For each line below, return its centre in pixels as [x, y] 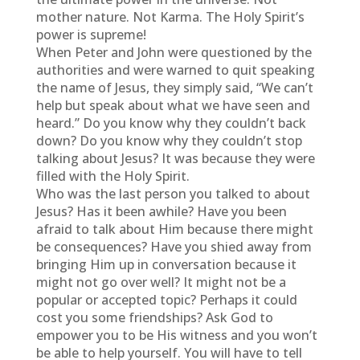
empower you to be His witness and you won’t [176, 335]
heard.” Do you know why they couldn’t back [171, 123]
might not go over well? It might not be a [161, 282]
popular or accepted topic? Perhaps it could [166, 300]
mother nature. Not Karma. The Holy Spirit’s [170, 17]
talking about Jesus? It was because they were [175, 158]
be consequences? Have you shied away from [174, 247]
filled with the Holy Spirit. [112, 176]
